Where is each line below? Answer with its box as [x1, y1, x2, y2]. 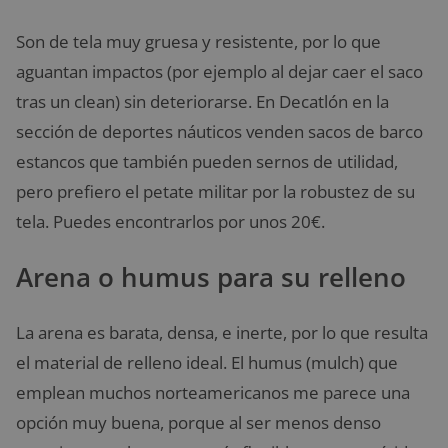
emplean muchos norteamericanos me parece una [16, 381, 410, 405]
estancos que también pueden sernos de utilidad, [16, 150, 398, 174]
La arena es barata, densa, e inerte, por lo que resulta [16, 321, 428, 345]
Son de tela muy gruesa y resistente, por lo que [16, 30, 381, 54]
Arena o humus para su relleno [16, 259, 406, 296]
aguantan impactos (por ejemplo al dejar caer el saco [16, 60, 423, 84]
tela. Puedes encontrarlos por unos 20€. [16, 210, 325, 234]
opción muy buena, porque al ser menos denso [16, 411, 381, 435]
